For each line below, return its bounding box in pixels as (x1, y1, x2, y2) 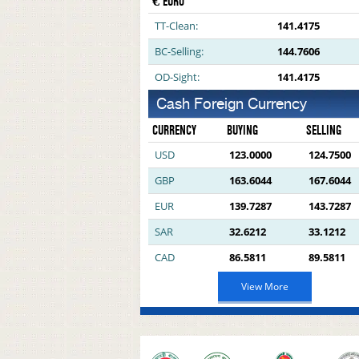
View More (240, 280, 288, 293)
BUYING (226, 122, 258, 139)
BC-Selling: (154, 44, 204, 58)
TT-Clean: (154, 18, 198, 33)
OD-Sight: (154, 70, 200, 84)
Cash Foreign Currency (155, 95, 307, 113)
